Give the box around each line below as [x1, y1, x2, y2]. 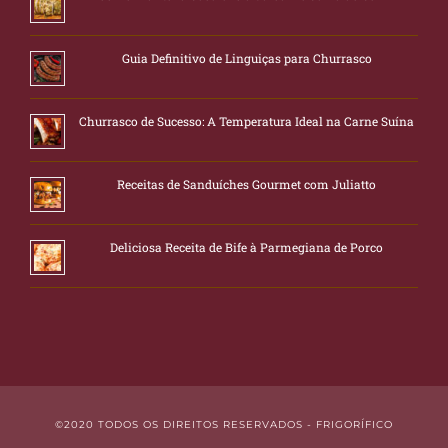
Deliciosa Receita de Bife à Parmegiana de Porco [110, 239, 383, 256]
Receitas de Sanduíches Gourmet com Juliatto [117, 176, 376, 193]
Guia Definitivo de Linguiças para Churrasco [121, 50, 372, 67]
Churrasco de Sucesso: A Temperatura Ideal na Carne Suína [79, 113, 414, 130]
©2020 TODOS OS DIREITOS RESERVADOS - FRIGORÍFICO [55, 418, 393, 432]
